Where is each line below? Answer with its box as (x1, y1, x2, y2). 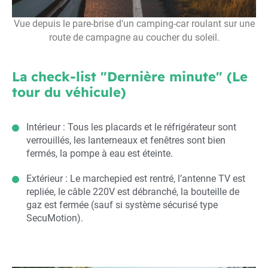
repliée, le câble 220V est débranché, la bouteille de (26, 185, 239, 197)
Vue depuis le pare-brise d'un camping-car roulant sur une (13, 18, 255, 29)
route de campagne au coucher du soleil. (48, 32, 220, 43)
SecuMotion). (26, 212, 83, 224)
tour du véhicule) (12, 83, 126, 100)
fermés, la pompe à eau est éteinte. (26, 147, 173, 159)
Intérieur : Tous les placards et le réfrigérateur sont (26, 121, 236, 133)
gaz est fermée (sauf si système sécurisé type (26, 199, 218, 211)
